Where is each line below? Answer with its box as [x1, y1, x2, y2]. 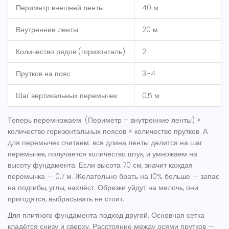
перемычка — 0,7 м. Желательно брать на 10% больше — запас [8, 171, 219, 182]
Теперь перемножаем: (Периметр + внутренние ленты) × [8, 115, 201, 126]
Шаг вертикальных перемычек [16, 90, 117, 101]
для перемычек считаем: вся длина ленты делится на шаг [8, 138, 202, 148]
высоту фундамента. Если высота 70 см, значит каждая [8, 160, 193, 171]
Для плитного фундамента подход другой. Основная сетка [8, 210, 204, 221]
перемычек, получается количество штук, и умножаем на [8, 149, 197, 159]
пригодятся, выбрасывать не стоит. [8, 194, 124, 204]
